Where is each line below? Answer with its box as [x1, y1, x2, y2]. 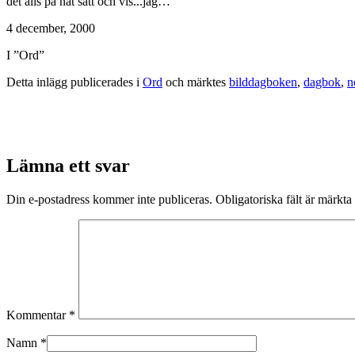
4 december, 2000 [6, 21, 95, 35]
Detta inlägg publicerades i [6, 74, 143, 89]
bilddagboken [229, 74, 297, 89]
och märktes [162, 74, 229, 89]
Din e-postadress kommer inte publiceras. [6, 193, 212, 207]
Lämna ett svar [6, 155, 130, 177]
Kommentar [6, 308, 69, 323]
